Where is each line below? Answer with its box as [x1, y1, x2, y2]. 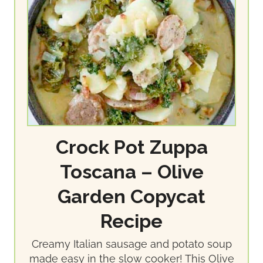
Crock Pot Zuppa [55, 136, 208, 159]
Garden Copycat [58, 186, 205, 208]
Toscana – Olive [59, 161, 204, 184]
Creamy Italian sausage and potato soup [31, 238, 232, 251]
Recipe [100, 210, 163, 233]
